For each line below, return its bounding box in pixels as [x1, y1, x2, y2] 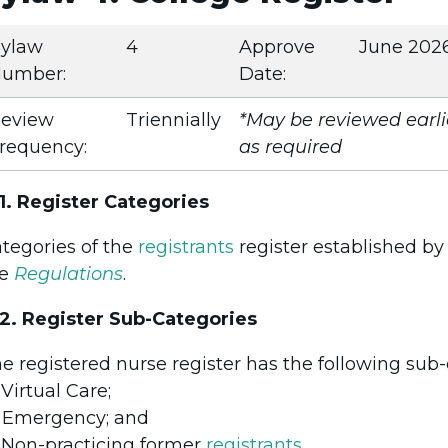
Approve [239, 35, 315, 58]
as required [239, 135, 342, 158]
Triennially [126, 108, 221, 131]
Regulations [14, 262, 123, 285]
